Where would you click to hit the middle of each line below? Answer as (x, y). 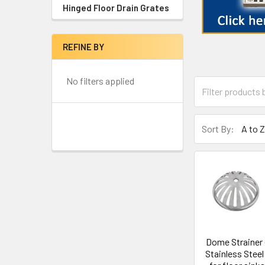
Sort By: (218, 129)
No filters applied (100, 81)
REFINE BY (83, 47)
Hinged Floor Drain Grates (116, 8)
